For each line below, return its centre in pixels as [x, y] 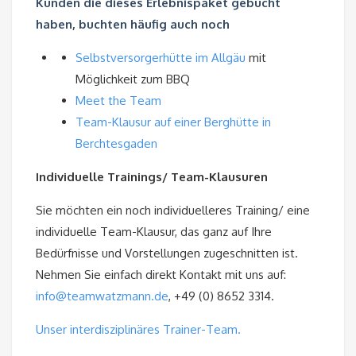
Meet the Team [118, 101]
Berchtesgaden [116, 144]
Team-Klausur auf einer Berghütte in [173, 122]
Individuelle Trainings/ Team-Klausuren [152, 177]
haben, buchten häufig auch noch [133, 25]
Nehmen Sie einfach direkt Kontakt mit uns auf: [161, 275]
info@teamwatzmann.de [102, 296]
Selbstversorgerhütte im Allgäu [161, 58]
